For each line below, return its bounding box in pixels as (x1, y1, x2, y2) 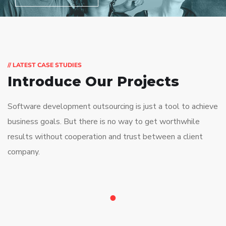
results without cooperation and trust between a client (8, 131, 203, 143)
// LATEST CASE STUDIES (8, 61, 82, 70)
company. (8, 146, 40, 158)
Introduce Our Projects (8, 73, 179, 90)
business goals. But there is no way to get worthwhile (8, 116, 200, 128)
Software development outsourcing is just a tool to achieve (8, 101, 218, 112)
